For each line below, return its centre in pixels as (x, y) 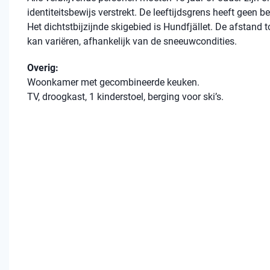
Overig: (43, 68)
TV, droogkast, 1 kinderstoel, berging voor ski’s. (125, 97)
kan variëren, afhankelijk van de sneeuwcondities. (132, 41)
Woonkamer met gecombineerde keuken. (113, 82)
